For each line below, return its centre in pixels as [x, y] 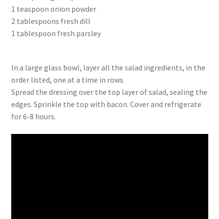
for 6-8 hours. [33, 117]
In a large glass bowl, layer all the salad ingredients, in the [108, 68]
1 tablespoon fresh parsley [56, 33]
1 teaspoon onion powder [54, 9]
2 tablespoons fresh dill [51, 21]
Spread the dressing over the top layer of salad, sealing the [109, 92]
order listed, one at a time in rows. [68, 80]
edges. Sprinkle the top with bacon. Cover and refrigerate [106, 104]
